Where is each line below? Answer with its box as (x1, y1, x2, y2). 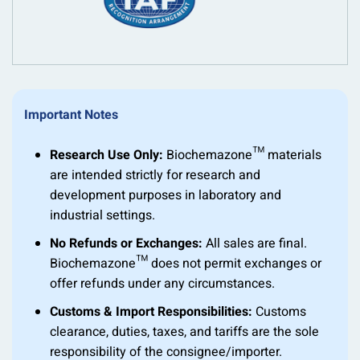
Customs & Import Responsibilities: (50, 302, 252, 322)
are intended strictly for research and (50, 166, 260, 186)
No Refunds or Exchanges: (50, 234, 202, 254)
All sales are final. (202, 234, 307, 254)
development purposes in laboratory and (50, 186, 281, 206)
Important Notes (24, 105, 118, 125)
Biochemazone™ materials (163, 145, 321, 166)
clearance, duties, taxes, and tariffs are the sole (50, 322, 319, 342)
